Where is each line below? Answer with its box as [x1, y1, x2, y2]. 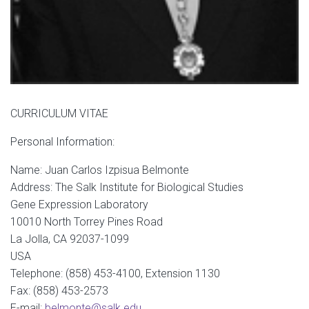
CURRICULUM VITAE [10, 106, 108, 120]
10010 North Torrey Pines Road [10, 215, 163, 228]
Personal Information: [10, 134, 114, 148]
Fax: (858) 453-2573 [10, 283, 108, 297]
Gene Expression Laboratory [10, 197, 148, 211]
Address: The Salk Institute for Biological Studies [10, 180, 243, 194]
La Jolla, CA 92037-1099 [10, 232, 129, 246]
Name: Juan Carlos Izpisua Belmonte [10, 163, 189, 177]
